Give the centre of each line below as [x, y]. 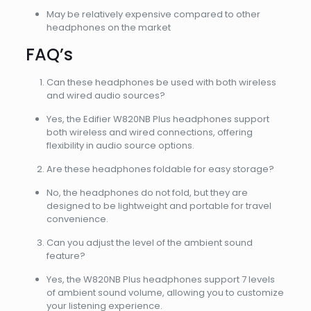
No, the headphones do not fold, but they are [147, 193]
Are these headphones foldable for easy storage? [160, 169]
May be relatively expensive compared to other [153, 15]
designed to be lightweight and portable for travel [159, 206]
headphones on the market [108, 28]
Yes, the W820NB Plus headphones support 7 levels [160, 280]
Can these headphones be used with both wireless [161, 83]
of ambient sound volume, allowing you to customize [165, 293]
